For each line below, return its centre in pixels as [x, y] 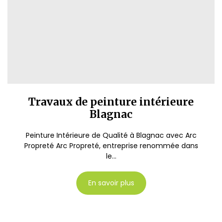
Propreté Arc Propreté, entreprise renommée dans [111, 146]
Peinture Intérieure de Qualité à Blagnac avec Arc [111, 135]
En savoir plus [111, 183]
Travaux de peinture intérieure [111, 102]
